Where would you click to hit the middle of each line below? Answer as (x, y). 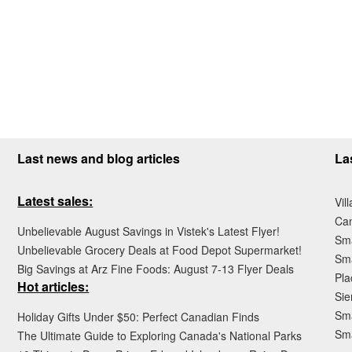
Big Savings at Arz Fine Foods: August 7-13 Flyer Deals (156, 268)
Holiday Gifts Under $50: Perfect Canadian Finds (139, 316)
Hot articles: (53, 286)
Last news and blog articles (99, 158)
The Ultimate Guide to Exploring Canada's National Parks (160, 335)
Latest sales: (55, 200)
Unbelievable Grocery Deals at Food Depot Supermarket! (160, 249)
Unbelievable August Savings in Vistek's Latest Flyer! (149, 231)
